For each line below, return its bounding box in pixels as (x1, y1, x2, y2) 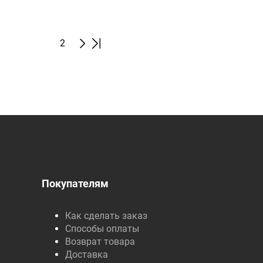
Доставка (65, 249, 108, 260)
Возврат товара (65, 236, 135, 247)
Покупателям (41, 177, 109, 190)
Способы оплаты (65, 223, 139, 234)
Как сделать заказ (65, 210, 147, 221)
